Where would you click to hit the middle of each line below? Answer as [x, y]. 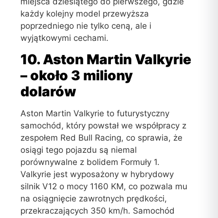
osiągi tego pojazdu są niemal [79, 150]
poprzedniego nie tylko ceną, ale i [86, 26]
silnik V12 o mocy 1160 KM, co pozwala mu [104, 186]
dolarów [49, 91]
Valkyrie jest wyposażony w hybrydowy [97, 174]
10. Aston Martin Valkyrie [106, 59]
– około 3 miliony [77, 75]
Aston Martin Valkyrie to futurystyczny [95, 113]
